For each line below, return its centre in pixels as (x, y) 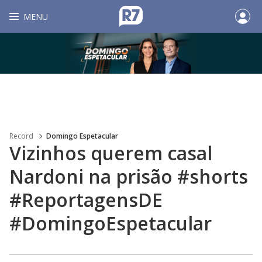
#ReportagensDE (86, 200)
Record (21, 136)
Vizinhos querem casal (111, 153)
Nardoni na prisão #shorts (129, 176)
